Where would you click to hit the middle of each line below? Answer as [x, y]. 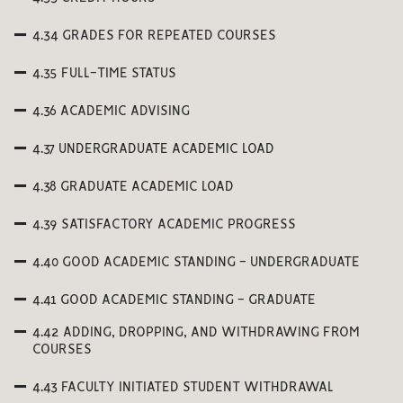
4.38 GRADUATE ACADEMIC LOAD [133, 187]
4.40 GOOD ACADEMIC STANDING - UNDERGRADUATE [196, 263]
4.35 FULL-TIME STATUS [104, 74]
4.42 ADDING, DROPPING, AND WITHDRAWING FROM [196, 333]
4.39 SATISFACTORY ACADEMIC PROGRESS [164, 225]
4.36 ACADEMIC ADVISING [111, 112]
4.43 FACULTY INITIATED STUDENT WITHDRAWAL [183, 388]
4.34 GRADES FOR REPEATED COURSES [154, 36]
